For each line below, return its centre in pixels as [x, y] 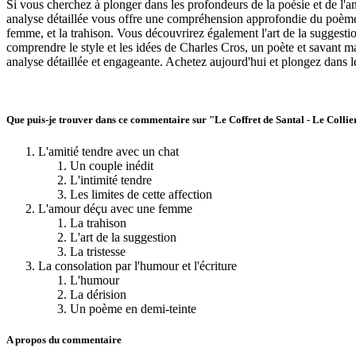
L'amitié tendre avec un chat [110, 151]
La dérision [98, 294]
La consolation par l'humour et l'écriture [137, 265]
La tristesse [98, 251]
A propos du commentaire [64, 339]
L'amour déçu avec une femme [115, 208]
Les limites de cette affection [141, 194]
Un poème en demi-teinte [133, 308]
